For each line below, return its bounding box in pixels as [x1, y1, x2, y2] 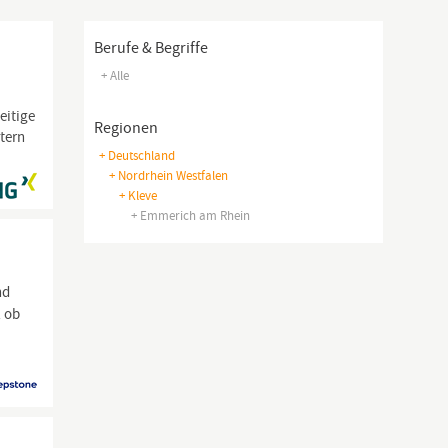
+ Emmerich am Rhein [130, 207, 250, 224]
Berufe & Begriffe [93, 38, 208, 58]
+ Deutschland [98, 147, 175, 164]
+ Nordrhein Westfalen [108, 167, 228, 184]
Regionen [93, 118, 158, 138]
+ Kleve [118, 187, 157, 204]
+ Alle [100, 67, 129, 84]
